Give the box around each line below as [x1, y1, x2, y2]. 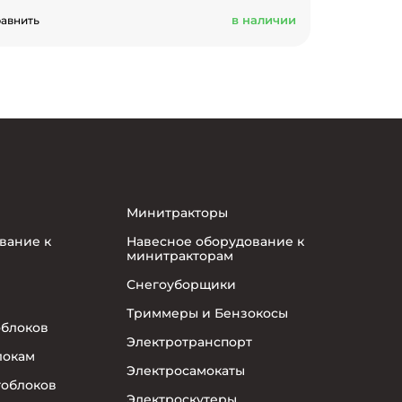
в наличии [232, 13, 296, 28]
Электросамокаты [127, 363, 246, 380]
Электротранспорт [127, 334, 253, 351]
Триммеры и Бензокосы [127, 305, 289, 322]
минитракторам [127, 248, 234, 265]
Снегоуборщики [127, 276, 237, 293]
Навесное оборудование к [127, 233, 305, 250]
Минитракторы [127, 205, 229, 222]
